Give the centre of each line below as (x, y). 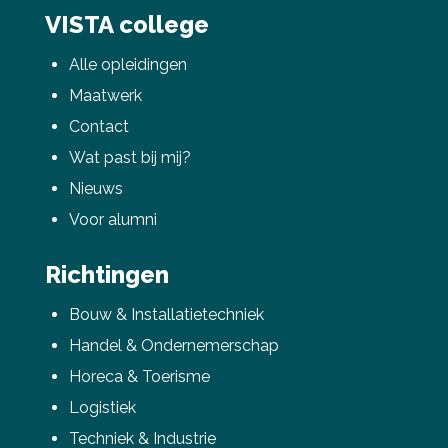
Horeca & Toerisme (139, 376)
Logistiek (102, 407)
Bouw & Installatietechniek (166, 314)
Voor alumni (112, 219)
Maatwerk (105, 95)
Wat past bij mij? (129, 157)
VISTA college (126, 24)
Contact (98, 126)
